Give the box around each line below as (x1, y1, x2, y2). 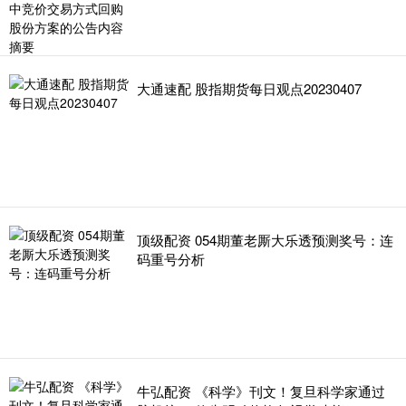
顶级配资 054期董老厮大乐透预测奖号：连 (137, 230, 393, 249)
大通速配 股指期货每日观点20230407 (137, 79, 362, 98)
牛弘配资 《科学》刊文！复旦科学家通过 (137, 382, 385, 401)
